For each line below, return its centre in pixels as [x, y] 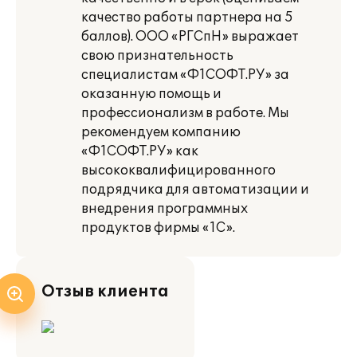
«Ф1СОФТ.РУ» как [140, 151]
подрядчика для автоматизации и [195, 190]
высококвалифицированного [178, 171]
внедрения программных [165, 209]
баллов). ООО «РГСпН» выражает [190, 37]
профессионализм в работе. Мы [185, 113]
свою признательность [157, 56]
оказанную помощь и [151, 94]
